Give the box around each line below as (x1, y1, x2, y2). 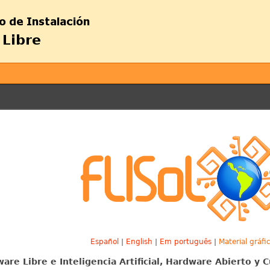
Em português (160, 237, 212, 246)
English (126, 237, 153, 246)
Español (90, 237, 119, 246)
